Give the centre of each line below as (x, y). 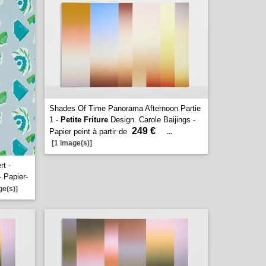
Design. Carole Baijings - (152, 120)
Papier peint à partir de (89, 132)
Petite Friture (84, 120)
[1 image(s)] (72, 143)
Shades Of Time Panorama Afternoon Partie (125, 108)
